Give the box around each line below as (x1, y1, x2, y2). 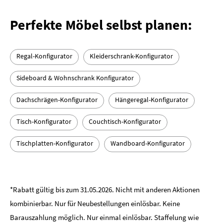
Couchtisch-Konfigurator (89, 117, 161, 126)
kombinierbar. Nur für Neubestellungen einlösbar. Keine (10, 199, 180, 209)
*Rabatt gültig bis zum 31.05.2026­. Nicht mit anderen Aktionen (10, 185, 200, 195)
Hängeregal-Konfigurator (115, 95, 188, 105)
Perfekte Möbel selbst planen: (10, 16, 192, 34)
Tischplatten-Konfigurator (16, 139, 93, 148)
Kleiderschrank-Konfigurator (90, 52, 173, 61)
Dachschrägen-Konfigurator (16, 95, 98, 105)
